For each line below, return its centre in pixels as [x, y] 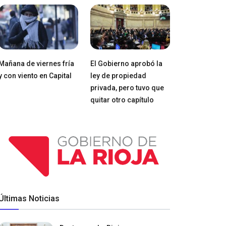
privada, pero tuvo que [127, 88]
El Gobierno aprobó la [126, 63]
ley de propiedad [118, 75]
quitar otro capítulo [122, 100]
